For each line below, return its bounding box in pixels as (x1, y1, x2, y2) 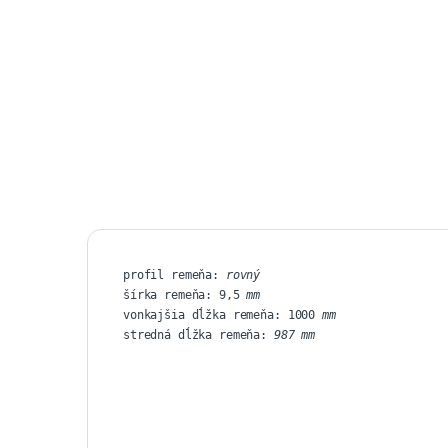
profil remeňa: (123, 267, 226, 282)
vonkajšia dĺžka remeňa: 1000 (123, 307, 316, 322)
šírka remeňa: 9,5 (123, 287, 240, 302)
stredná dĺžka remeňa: (123, 327, 268, 342)
